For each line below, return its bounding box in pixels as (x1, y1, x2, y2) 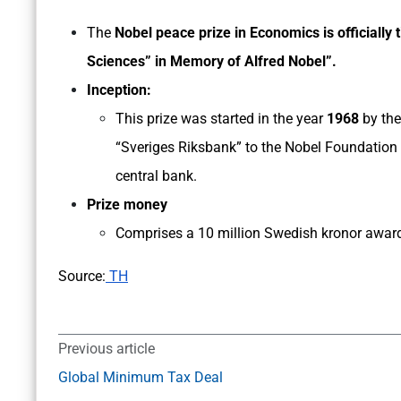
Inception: (87, 81, 155, 99)
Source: (58, 268, 106, 286)
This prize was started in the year (115, 110, 327, 128)
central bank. (115, 167, 197, 185)
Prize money (87, 196, 167, 214)
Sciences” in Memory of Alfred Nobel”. (87, 53, 337, 71)
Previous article (58, 340, 155, 358)
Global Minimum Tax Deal (58, 369, 223, 387)
